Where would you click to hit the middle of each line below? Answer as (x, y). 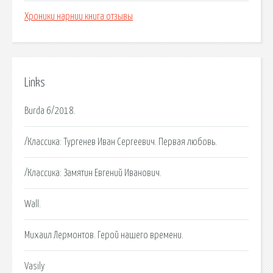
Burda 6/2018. (50, 111)
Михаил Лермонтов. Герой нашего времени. (104, 235)
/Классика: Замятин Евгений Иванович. (93, 173)
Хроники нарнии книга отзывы (79, 17)
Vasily (35, 266)
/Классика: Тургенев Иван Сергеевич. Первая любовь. (121, 142)
